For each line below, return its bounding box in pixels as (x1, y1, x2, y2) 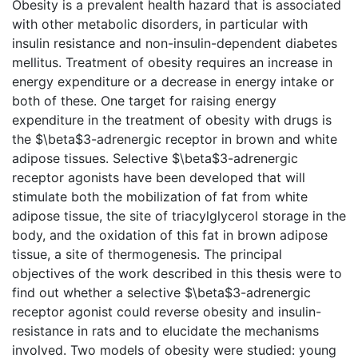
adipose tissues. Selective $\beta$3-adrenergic (12, 149, 298, 166)
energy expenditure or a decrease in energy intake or (12, 73, 334, 89)
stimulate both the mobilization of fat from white (12, 188, 308, 205)
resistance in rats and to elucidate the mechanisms (12, 322, 319, 339)
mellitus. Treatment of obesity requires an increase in (12, 54, 332, 70)
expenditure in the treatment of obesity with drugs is (12, 111, 332, 128)
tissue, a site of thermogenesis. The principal (12, 245, 282, 262)
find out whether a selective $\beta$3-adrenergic (12, 284, 311, 300)
